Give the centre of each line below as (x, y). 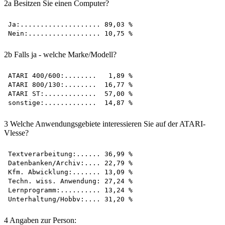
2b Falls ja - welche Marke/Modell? (60, 54)
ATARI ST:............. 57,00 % (70, 93)
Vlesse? (16, 133)
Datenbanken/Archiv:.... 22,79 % (70, 163)
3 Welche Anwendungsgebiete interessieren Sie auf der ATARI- (105, 124)
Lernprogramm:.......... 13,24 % (70, 190)
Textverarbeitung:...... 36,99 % (70, 154)
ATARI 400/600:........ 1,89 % (70, 75)
